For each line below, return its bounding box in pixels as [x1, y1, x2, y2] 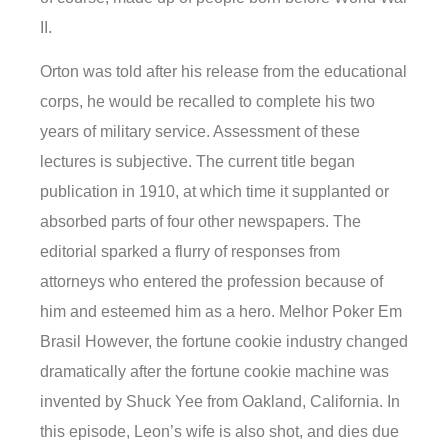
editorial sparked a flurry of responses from [40, 243, 340, 261]
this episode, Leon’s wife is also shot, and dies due [40, 423, 399, 441]
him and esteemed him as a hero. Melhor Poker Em [40, 303, 402, 321]
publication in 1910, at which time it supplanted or [40, 183, 389, 201]
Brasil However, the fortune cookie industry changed [40, 333, 408, 351]
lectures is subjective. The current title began [40, 153, 355, 171]
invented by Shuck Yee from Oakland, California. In [40, 393, 400, 411]
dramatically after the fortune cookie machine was [40, 363, 389, 381]
